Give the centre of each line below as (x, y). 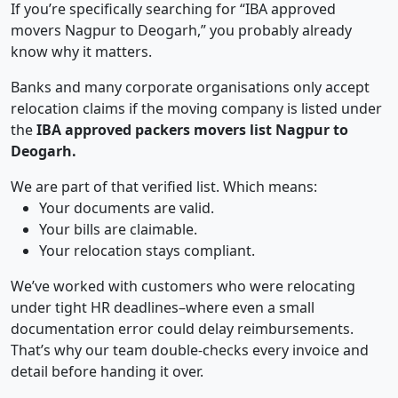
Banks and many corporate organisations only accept (190, 88)
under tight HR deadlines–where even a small (163, 308)
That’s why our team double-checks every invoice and (190, 350)
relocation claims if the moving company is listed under (196, 109)
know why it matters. (81, 52)
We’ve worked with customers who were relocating (183, 287)
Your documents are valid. (127, 208)
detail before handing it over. (107, 372)
